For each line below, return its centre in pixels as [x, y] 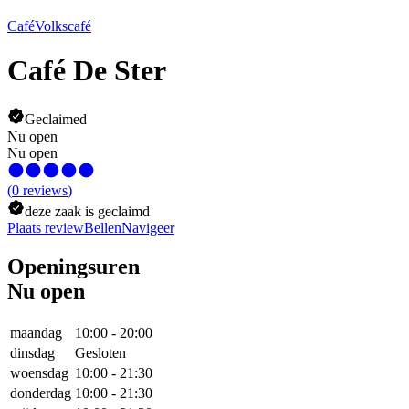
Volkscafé [63, 26]
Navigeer [148, 227]
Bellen [103, 227]
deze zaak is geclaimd [88, 211]
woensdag [39, 372]
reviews [45, 190]
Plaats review [46, 227]
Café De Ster [87, 70]
